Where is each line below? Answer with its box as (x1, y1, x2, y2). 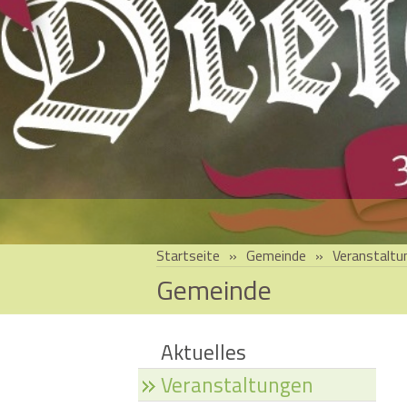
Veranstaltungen (161, 368, 313, 401)
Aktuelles (161, 335, 246, 368)
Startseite (156, 243, 220, 266)
